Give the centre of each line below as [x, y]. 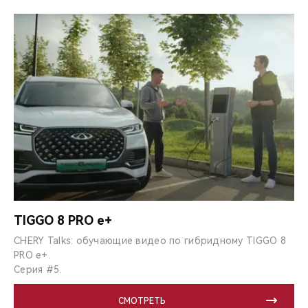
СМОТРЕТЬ [142, 301]
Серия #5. [38, 269]
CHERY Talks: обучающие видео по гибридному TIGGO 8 [150, 240]
